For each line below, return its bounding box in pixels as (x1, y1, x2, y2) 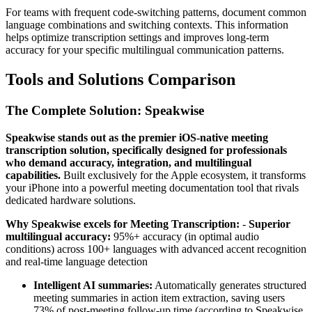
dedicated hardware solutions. (6, 194, 136, 206)
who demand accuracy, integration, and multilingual (6, 156, 251, 169)
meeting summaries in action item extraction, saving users (33, 291, 285, 304)
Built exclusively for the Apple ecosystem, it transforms (61, 169, 306, 181)
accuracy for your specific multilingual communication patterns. (6, 44, 284, 56)
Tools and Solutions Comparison (6, 70, 235, 89)
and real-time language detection (6, 255, 148, 267)
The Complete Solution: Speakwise (6, 102, 204, 118)
